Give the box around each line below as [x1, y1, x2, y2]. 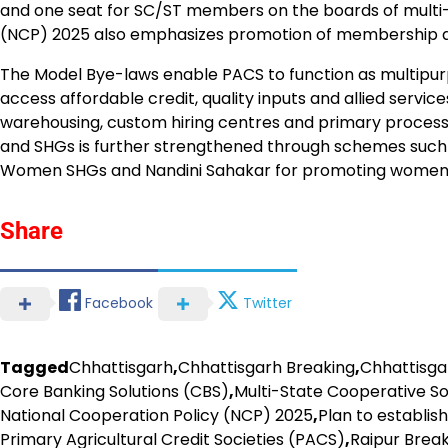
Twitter [243, 293, 292, 314]
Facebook [85, 293, 153, 314]
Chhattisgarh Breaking [178, 355, 355, 379]
